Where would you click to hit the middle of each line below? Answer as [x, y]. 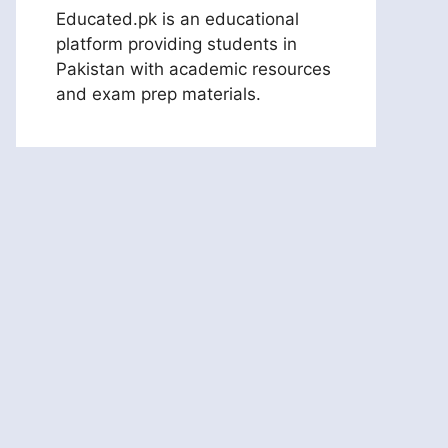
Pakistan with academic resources [193, 68]
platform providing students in [176, 43]
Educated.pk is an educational [177, 18]
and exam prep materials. [158, 93]
